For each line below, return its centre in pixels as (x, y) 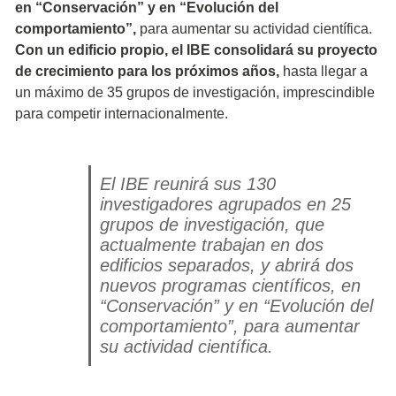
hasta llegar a (325, 72)
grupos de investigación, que (212, 225)
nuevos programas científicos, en (230, 286)
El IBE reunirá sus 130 (187, 184)
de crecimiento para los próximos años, (149, 72)
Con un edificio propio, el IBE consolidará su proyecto (196, 50)
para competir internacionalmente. (122, 114)
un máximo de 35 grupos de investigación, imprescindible (195, 93)
